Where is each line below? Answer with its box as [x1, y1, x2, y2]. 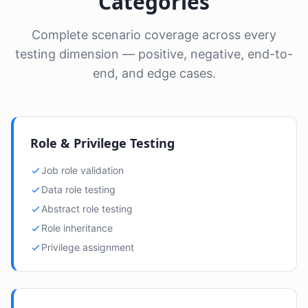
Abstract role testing [41, 203, 133, 214]
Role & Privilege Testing [30, 135, 175, 151]
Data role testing [41, 184, 115, 195]
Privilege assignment [41, 241, 134, 253]
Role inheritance [41, 222, 113, 234]
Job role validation [41, 164, 124, 176]
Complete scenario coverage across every [32, 27, 276, 42]
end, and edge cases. [92, 66, 216, 80]
